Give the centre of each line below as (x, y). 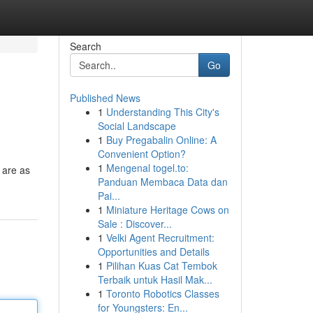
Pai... (109, 196)
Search (85, 46)
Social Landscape (137, 126)
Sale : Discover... (134, 224)
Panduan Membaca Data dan (162, 182)
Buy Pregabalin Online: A (161, 140)
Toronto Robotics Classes (162, 293)
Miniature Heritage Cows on (167, 210)
